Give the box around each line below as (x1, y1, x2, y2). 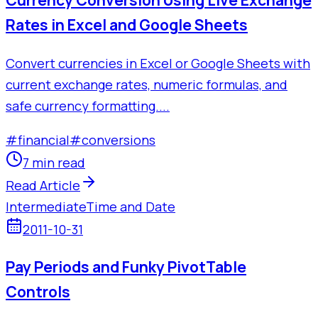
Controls (6, 282, 70, 302)
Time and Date (86, 198, 175, 216)
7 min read (23, 154, 85, 172)
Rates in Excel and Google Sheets (6, 15, 248, 35)
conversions (82, 131, 155, 149)
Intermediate (6, 198, 86, 216)
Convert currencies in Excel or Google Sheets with (6, 55, 310, 72)
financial (18, 131, 70, 149)
